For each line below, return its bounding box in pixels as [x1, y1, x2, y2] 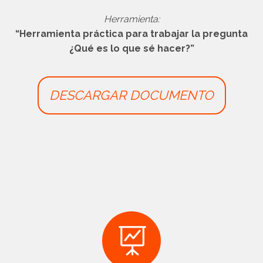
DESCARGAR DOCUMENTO [49, 87, 214, 103]
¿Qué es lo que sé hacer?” [69, 43, 194, 54]
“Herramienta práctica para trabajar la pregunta [15, 28, 248, 39]
